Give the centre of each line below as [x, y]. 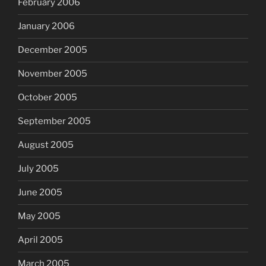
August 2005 [46, 145]
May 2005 [39, 216]
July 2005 [38, 169]
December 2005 [53, 50]
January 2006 [46, 26]
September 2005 [54, 121]
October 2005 [47, 98]
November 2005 [53, 74]
